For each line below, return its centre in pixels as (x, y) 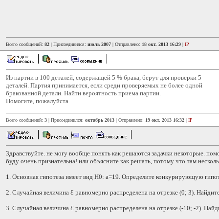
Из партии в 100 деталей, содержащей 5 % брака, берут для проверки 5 (104, 77)
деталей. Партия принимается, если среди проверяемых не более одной (104, 85)
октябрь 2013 (100, 120)
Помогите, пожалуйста (37, 101)
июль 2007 (99, 44)
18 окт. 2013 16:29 (161, 44)
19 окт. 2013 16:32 (165, 120)
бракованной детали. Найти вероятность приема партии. (83, 93)
